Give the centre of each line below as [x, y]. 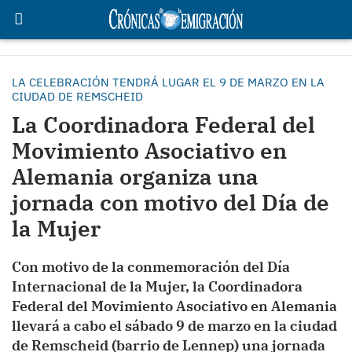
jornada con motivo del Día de [170, 202]
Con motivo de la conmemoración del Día [151, 267]
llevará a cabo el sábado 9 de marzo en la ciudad [174, 326]
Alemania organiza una [135, 176]
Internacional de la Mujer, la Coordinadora [157, 286]
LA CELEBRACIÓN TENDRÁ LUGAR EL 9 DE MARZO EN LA [168, 82]
